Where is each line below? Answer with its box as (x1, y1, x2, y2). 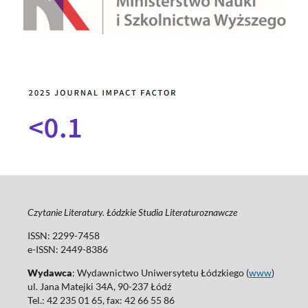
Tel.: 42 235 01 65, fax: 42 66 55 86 (27, 294, 175, 307)
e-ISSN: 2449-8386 (27, 243, 108, 256)
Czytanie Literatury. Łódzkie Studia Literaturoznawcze (27, 206, 237, 219)
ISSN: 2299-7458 (27, 230, 100, 242)
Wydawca (27, 267, 72, 279)
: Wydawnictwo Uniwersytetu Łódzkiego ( (71, 267, 249, 279)
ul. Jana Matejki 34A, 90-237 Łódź (27, 280, 171, 293)
